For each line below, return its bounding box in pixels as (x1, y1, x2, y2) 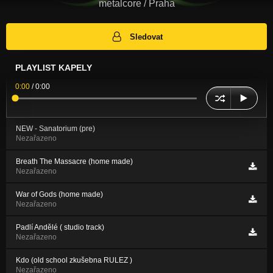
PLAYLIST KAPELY (15, 63, 92, 73)
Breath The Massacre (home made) (16, 157, 133, 166)
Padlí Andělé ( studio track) (16, 223, 104, 232)
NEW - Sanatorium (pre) (16, 124, 95, 133)
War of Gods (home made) (16, 190, 103, 199)
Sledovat (130, 32, 163, 41)
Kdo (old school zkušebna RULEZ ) (16, 256, 132, 265)
